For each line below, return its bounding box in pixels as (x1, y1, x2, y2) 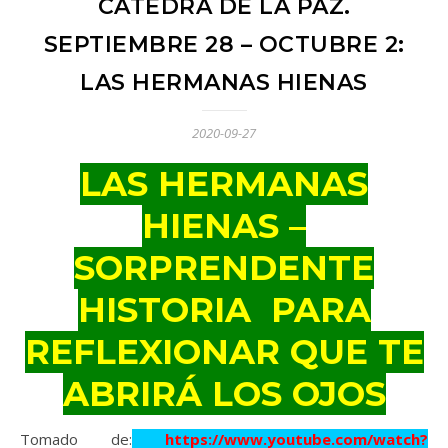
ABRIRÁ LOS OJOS (62, 373, 386, 415)
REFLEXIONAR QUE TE (24, 331, 424, 373)
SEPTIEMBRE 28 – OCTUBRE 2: (43, 31, 405, 58)
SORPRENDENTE (74, 247, 374, 289)
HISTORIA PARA (77, 289, 371, 331)
